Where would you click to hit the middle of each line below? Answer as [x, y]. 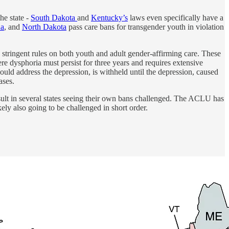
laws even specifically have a [176, 17]
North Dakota [44, 27]
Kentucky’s [109, 17]
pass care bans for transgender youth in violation [145, 27]
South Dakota [54, 17]
